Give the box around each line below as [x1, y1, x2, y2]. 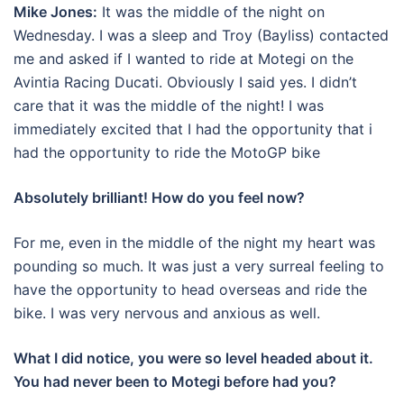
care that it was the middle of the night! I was [14, 96, 324, 115]
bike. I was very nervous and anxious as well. [14, 304, 320, 323]
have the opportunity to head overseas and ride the [14, 280, 367, 299]
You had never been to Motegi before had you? [14, 372, 336, 391]
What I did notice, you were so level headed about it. [14, 349, 373, 368]
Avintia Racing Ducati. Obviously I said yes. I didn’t [14, 73, 357, 92]
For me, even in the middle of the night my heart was [14, 234, 375, 252]
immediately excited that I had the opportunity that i [14, 120, 372, 139]
